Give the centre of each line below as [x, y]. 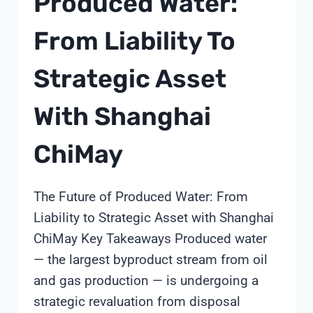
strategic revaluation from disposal [137, 302]
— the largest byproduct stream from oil [151, 260]
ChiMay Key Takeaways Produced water [150, 239]
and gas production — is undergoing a [146, 281]
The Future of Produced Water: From [141, 197]
